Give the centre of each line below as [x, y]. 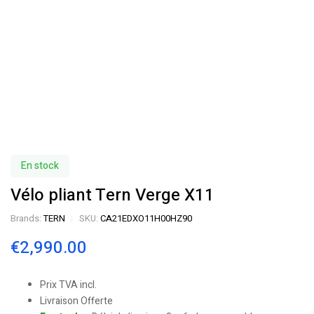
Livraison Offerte [76, 301]
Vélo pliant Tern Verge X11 [112, 195]
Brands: [27, 218]
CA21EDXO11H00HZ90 [146, 218]
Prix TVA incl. [68, 285]
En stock [40, 165]
